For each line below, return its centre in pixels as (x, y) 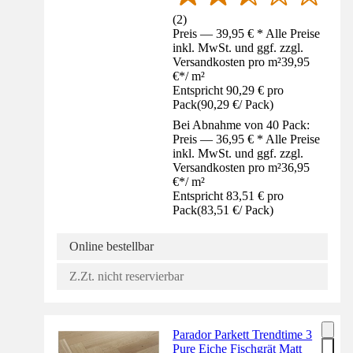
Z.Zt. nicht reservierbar (126, 277)
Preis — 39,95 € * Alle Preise (247, 34)
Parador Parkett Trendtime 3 (243, 335)
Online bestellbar (111, 247)
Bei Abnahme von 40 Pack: (242, 125)
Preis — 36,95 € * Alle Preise (247, 139)
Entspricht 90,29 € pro (229, 91)
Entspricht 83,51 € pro (229, 196)
